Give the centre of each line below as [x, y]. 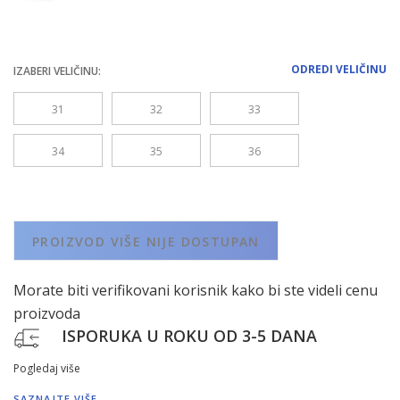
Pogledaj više [47, 368]
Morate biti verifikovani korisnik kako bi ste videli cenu [196, 290]
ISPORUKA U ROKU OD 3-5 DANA [189, 336]
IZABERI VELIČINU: [57, 71]
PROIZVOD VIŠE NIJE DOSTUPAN [146, 242]
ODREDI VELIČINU [339, 69]
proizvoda [47, 313]
